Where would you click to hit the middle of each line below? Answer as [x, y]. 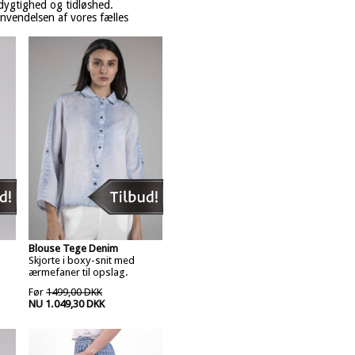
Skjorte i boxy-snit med [82, 260]
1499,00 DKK [74, 292]
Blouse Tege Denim [73, 248]
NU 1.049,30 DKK [67, 304]
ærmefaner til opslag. [78, 272]
